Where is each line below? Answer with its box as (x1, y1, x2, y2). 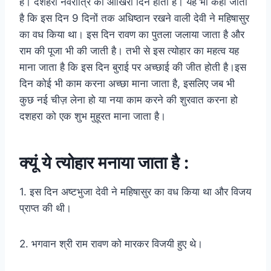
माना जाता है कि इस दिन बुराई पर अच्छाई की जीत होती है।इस (19, 61, 246, 74)
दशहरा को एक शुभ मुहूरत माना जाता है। (19, 110, 166, 123)
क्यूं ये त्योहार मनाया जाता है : (19, 152, 189, 174)
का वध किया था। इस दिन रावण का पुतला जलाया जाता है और (19, 28, 244, 41)
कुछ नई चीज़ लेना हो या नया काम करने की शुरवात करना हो (19, 94, 238, 106)
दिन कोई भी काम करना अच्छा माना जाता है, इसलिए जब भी (19, 77, 235, 90)
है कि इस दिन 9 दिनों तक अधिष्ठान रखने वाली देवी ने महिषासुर (19, 12, 249, 25)
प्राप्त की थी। (19, 202, 71, 215)
